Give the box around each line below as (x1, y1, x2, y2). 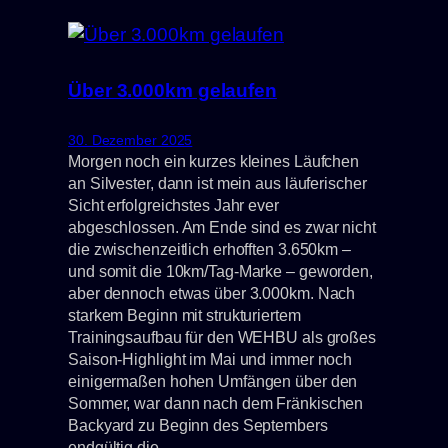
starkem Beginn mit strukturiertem (68, 305, 301, 324)
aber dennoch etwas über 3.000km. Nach (68, 283, 356, 302)
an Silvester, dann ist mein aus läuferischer (68, 173, 367, 192)
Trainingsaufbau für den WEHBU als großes (68, 327, 376, 346)
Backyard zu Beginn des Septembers (68, 415, 328, 434)
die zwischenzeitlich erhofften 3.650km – (68, 239, 351, 258)
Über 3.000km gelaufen (68, 79, 277, 101)
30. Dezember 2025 (68, 131, 193, 148)
